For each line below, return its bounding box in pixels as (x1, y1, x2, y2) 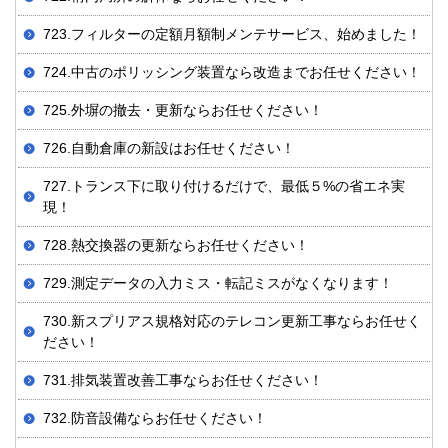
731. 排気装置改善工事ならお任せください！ (43, 372, 323, 389)
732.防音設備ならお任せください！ (43, 410, 267, 427)
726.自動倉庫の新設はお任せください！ (43, 140, 295, 157)
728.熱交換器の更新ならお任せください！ (43, 237, 309, 254)
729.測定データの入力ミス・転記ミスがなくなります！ (43, 275, 393, 292)
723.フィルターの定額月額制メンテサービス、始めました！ (43, 26, 421, 43)
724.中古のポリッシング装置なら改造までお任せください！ (43, 64, 421, 81)
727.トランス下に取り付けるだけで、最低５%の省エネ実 (43, 178, 405, 195)
